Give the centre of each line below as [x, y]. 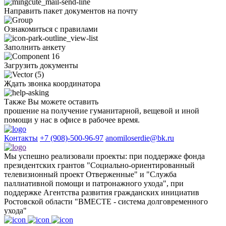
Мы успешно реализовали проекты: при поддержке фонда [104, 156]
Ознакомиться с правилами [51, 29]
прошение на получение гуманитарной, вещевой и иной [102, 111]
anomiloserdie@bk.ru [140, 138]
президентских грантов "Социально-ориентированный [99, 165]
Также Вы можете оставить [51, 102]
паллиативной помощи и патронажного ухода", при [94, 184]
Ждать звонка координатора [52, 84]
